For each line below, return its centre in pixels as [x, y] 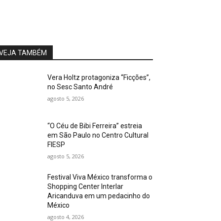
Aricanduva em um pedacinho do [99, 196]
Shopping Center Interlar [86, 187]
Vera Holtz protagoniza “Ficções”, [99, 77]
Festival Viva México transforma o [100, 177]
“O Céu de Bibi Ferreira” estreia [95, 126]
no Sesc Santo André [80, 87]
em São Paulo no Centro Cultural [98, 135]
